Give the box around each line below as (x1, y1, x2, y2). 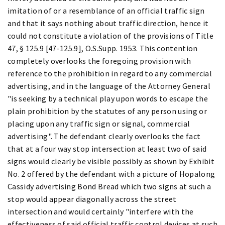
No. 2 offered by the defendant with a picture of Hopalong (8, 168, 215, 179)
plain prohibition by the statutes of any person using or (8, 105, 207, 116)
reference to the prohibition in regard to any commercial (8, 68, 212, 78)
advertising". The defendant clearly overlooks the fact (8, 131, 201, 141)
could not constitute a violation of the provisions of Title (8, 30, 213, 41)
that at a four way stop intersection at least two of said (8, 143, 207, 154)
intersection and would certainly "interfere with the (8, 206, 194, 216)
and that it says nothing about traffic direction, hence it (8, 18, 209, 28)
